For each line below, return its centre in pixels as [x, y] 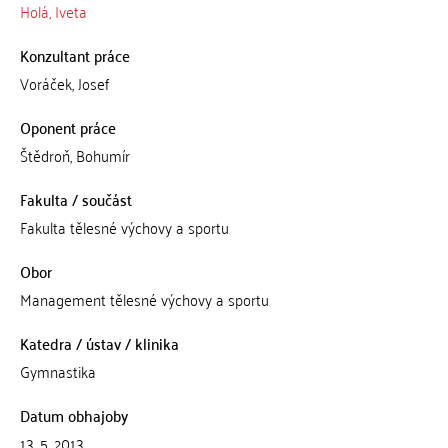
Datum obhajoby [73, 415]
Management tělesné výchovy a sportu [144, 299]
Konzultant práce [74, 55]
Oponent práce [67, 127]
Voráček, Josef [64, 83]
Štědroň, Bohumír [74, 155]
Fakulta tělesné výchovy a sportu [124, 227]
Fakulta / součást [75, 199]
